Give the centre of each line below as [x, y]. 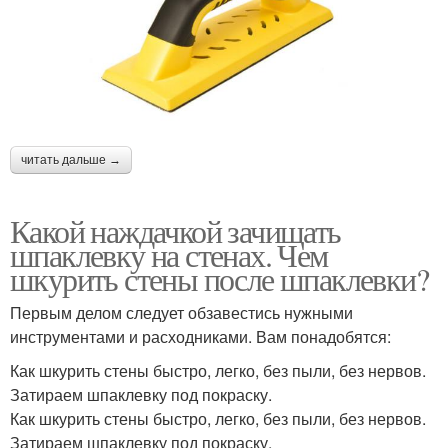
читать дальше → [71, 160]
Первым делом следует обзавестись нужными [181, 313]
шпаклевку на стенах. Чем [169, 255]
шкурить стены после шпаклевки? [219, 279]
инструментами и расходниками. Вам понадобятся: [200, 337]
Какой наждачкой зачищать [175, 231]
